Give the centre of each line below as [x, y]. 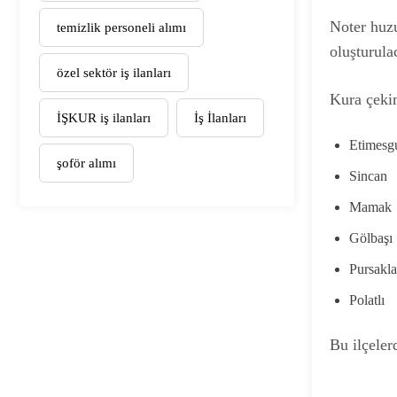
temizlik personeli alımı [121, 27]
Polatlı [367, 300]
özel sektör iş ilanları [114, 72]
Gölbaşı [371, 238]
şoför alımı [86, 163]
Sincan [368, 176]
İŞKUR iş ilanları [104, 117]
